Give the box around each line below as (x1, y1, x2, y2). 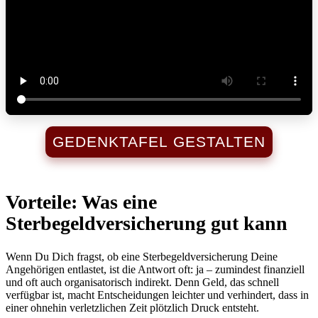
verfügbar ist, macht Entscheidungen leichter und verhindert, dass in (6, 289, 309, 302)
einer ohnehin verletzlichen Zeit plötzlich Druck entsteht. (6, 302, 259, 314)
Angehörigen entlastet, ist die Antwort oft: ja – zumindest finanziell (6, 263, 305, 276)
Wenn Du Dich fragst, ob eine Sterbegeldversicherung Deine (6, 251, 278, 263)
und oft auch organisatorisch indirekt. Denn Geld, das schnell (6, 276, 279, 289)
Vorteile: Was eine (6, 190, 157, 213)
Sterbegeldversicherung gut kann (6, 212, 287, 234)
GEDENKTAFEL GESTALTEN (53, 133, 265, 150)
